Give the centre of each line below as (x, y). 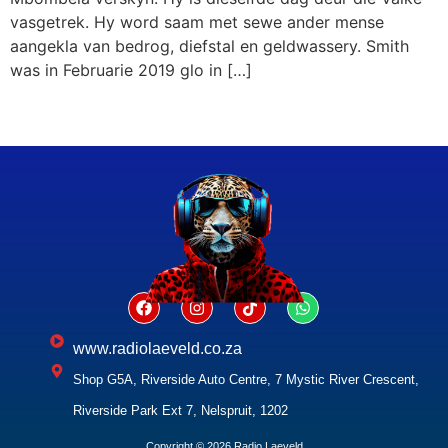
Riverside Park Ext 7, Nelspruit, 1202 (180, 411)
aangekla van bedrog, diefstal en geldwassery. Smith (209, 45)
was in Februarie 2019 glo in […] (131, 69)
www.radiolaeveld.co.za (157, 349)
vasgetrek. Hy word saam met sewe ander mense (197, 21)
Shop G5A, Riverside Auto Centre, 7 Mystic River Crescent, (245, 380)
